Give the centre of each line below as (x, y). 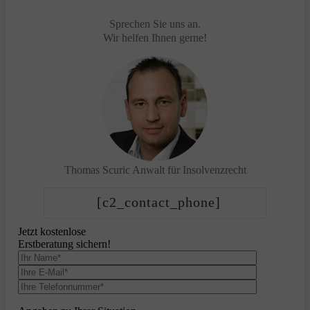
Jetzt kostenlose (52, 231)
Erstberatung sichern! (64, 244)
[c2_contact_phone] (158, 202)
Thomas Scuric (97, 170)
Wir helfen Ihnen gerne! (155, 38)
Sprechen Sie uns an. (155, 24)
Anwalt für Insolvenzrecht (189, 170)
